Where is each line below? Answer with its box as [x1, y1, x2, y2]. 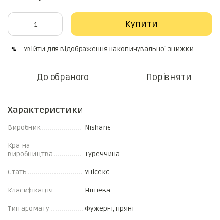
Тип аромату [8, 204, 49, 213]
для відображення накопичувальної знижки [45, 45, 193, 53]
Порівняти [146, 72, 192, 82]
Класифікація [8, 186, 53, 194]
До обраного [37, 72, 89, 82]
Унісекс [85, 168, 109, 176]
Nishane [85, 123, 111, 132]
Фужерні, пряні [85, 204, 134, 213]
